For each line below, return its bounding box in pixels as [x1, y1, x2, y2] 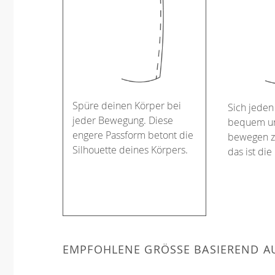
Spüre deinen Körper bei [72, 99, 181, 113]
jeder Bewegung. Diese [72, 114, 173, 128]
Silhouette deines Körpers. [72, 143, 188, 157]
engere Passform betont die [72, 128, 193, 142]
